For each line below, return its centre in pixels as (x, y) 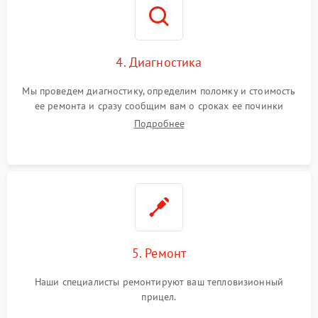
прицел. (159, 296)
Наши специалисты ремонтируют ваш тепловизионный (159, 281)
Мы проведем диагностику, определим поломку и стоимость (159, 91)
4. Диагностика (159, 62)
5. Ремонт (159, 253)
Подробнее (159, 123)
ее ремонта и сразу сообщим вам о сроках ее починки (159, 105)
